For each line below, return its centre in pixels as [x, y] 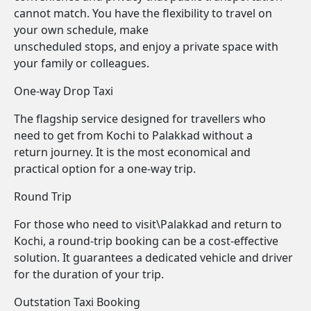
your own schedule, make [81, 30]
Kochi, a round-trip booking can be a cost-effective [146, 241]
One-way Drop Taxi [64, 91]
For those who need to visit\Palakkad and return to [148, 224]
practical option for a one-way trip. [105, 169]
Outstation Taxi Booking [77, 302]
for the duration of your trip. [89, 274]
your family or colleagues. [82, 63]
